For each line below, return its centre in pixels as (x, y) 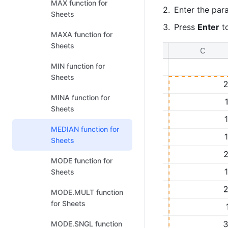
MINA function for (80, 97)
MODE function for (82, 161)
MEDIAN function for (85, 129)
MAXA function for (82, 34)
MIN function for (78, 66)
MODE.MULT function (87, 192)
